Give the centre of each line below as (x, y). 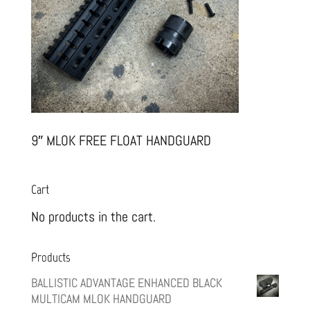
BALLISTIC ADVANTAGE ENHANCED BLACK (126, 283)
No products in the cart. (93, 217)
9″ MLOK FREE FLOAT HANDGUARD (121, 141)
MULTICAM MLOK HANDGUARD (101, 299)
